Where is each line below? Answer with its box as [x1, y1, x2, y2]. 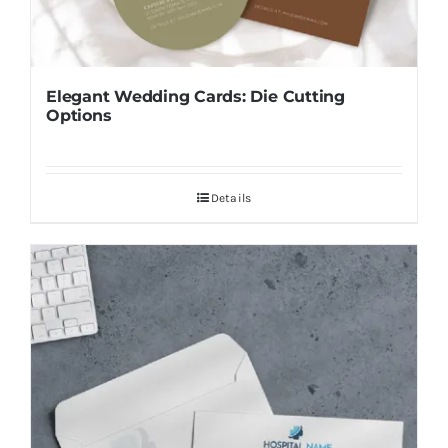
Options [45, 106, 112, 126]
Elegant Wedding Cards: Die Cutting [45, 87, 345, 107]
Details [210, 191, 252, 206]
